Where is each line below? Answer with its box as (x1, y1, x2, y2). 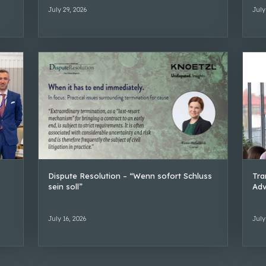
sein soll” (47, 181, 83, 191)
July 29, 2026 (47, 5, 87, 14)
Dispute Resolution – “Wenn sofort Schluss (47, 170, 212, 180)
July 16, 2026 (47, 214, 86, 223)
